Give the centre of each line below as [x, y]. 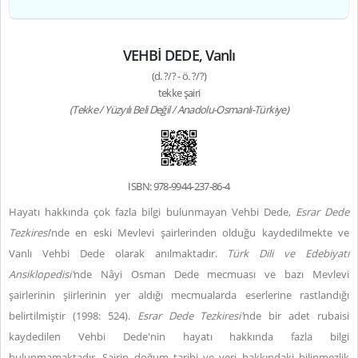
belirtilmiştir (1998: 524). [73, 316]
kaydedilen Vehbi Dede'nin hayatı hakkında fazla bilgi [179, 336]
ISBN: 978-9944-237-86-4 [179, 186]
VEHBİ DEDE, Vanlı [179, 55]
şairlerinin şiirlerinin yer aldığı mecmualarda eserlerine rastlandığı [179, 295]
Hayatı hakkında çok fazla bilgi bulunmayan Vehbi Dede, [152, 212]
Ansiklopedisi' [41, 274]
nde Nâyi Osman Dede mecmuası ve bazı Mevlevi [211, 274]
